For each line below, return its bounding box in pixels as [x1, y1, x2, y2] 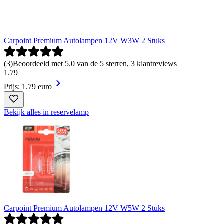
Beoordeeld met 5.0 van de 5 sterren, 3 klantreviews [13, 59, 177, 68]
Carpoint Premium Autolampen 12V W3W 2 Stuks [4, 36, 165, 45]
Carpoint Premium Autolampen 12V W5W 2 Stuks [4, 203, 165, 212]
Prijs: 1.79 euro [4, 82, 52, 91]
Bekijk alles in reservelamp [4, 107, 89, 116]
